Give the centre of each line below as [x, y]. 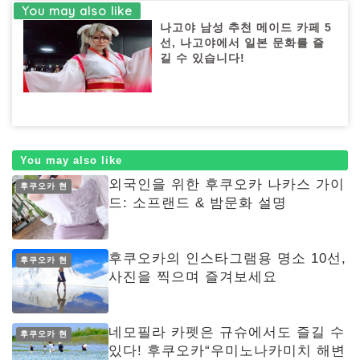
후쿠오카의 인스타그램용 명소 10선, [227, 258]
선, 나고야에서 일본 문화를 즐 [243, 43]
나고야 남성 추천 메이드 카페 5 [246, 27]
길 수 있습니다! [203, 58]
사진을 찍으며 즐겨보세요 [193, 276]
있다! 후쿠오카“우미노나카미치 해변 [227, 350]
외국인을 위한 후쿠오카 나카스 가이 [227, 184]
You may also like [71, 160]
